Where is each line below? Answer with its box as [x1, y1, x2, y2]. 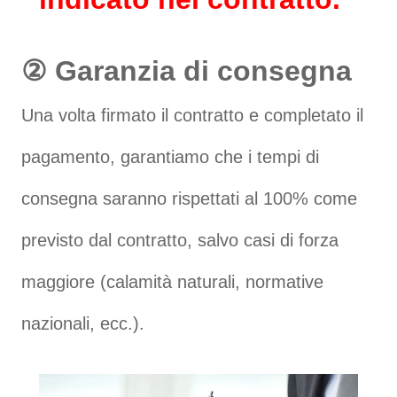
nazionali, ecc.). [21, 313, 145, 333]
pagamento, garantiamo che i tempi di [21, 146, 320, 167]
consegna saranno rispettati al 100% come [21, 188, 358, 208]
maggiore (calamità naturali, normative [21, 271, 324, 292]
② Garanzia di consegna [21, 54, 353, 87]
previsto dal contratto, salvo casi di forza [21, 230, 339, 250]
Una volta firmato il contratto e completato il [21, 105, 364, 125]
